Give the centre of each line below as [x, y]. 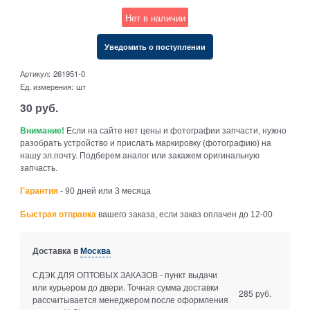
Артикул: [36, 73]
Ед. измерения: [47, 86]
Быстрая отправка [58, 215]
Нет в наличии [155, 17]
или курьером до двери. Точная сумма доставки [125, 286]
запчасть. [39, 168]
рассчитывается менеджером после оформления [130, 299]
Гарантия [39, 191]
